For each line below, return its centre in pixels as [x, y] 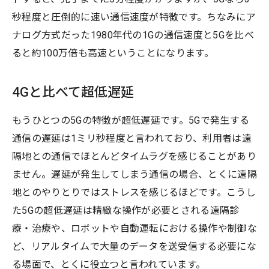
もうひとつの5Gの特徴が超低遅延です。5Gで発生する [131, 120]
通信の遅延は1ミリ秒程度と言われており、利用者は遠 [132, 138]
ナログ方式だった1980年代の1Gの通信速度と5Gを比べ [133, 35]
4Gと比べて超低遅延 [73, 92]
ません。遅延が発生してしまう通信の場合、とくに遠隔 [135, 174]
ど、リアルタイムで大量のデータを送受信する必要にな [134, 246]
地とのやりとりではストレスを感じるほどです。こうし [134, 192]
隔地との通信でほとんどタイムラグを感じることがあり [134, 156]
